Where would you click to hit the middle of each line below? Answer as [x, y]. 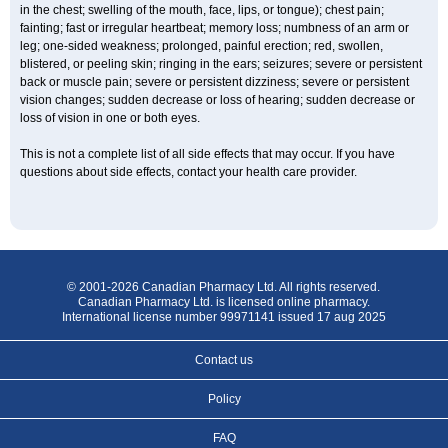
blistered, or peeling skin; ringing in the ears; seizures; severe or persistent [221, 64]
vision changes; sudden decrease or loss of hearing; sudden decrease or [217, 100]
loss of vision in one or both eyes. [110, 118]
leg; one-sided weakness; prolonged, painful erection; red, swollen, [201, 46]
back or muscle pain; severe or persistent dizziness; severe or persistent [214, 82]
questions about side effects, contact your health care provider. [188, 172]
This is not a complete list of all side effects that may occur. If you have [207, 154]
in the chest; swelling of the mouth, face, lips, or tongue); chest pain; [202, 10]
